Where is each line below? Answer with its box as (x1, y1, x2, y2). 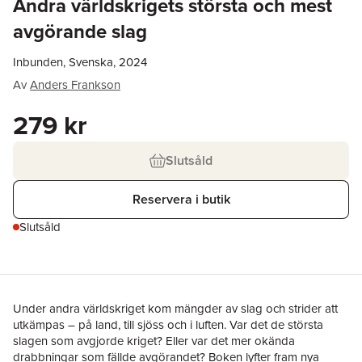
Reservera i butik (132, 190, 230, 208)
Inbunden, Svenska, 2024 (13, 53, 147, 70)
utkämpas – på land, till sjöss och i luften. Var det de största (13, 316, 323, 333)
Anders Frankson (30, 76, 120, 93)
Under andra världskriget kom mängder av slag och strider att (13, 300, 338, 317)
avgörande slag (13, 17, 147, 45)
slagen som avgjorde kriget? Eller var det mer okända (13, 332, 295, 349)
